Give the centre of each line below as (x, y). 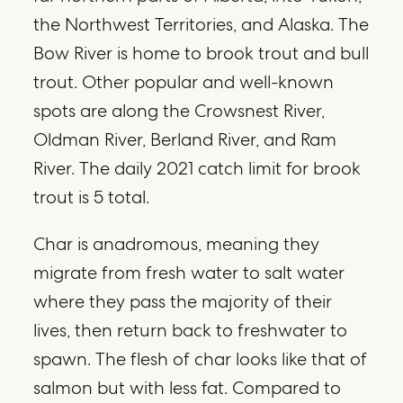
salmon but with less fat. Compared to (188, 387)
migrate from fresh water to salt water (189, 272)
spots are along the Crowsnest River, (179, 110)
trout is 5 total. (92, 197)
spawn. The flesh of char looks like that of (201, 358)
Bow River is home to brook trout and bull (201, 53)
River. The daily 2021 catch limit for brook (197, 168)
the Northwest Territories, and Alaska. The (201, 24)
